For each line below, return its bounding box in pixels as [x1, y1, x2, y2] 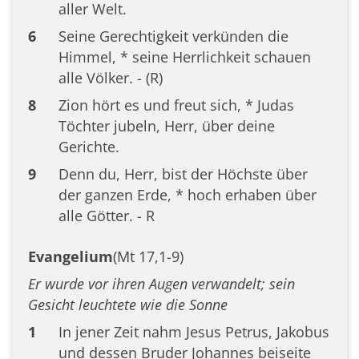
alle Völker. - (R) [58, 67, 163, 87]
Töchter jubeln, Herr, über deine [58, 115, 275, 135]
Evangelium [28, 246, 113, 266]
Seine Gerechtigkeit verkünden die [58, 26, 288, 46]
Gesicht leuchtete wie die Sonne [28, 294, 228, 314]
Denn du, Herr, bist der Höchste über [58, 163, 308, 184]
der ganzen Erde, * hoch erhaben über [58, 184, 317, 204]
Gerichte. [58, 136, 119, 156]
